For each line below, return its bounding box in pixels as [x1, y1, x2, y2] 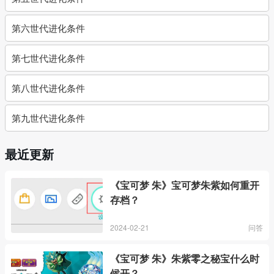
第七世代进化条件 [12, 51, 85, 64]
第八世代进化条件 [12, 81, 85, 94]
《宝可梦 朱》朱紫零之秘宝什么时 [110, 251, 259, 265]
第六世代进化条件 [12, 21, 85, 34]
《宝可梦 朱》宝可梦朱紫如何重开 [110, 178, 259, 192]
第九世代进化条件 [12, 111, 85, 124]
